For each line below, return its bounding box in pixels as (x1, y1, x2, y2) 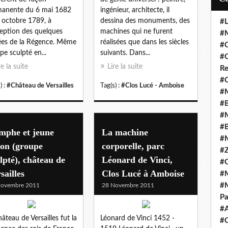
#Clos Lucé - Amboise (121, 82, 184, 89)
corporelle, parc (102, 140, 164, 151)
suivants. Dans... (100, 49, 150, 56)
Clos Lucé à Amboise (102, 168, 184, 179)
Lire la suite (107, 63, 142, 70)
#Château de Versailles (7, 82, 74, 89)
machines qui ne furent (100, 27, 173, 35)
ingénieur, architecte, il (100, 6, 169, 14)
